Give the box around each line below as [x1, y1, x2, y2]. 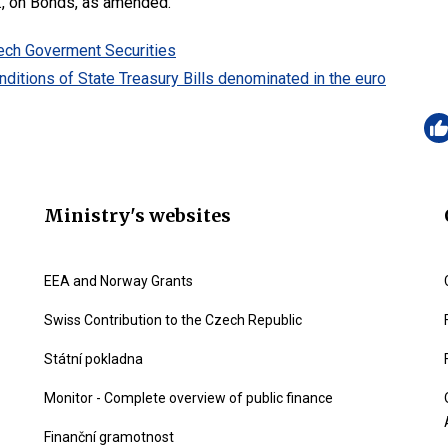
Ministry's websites [44, 204, 231, 227]
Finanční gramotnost [44, 429, 174, 445]
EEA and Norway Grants [44, 273, 193, 289]
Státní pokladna [44, 351, 143, 367]
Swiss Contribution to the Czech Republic [44, 312, 302, 328]
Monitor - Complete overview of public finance [44, 390, 333, 406]
